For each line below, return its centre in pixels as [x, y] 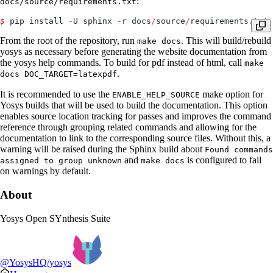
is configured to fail [223, 160]
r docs [136, 21]
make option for [232, 94]
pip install [37, 21]
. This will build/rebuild [226, 41]
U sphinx [95, 21]
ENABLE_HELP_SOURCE [156, 95]
